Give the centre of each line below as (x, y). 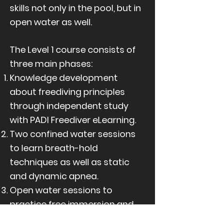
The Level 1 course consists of (73, 50)
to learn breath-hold (54, 148)
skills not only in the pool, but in (75, 8)
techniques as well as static (70, 162)
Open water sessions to (61, 190)
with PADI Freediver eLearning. (73, 120)
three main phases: (51, 64)
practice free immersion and (72, 204)
